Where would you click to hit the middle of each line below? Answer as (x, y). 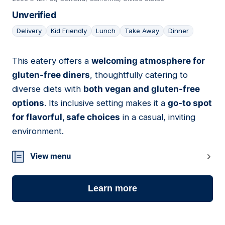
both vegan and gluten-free (142, 89)
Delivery (29, 31)
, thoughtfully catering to (139, 75)
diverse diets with (48, 89)
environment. (38, 131)
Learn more (113, 189)
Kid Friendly (69, 31)
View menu (50, 156)
